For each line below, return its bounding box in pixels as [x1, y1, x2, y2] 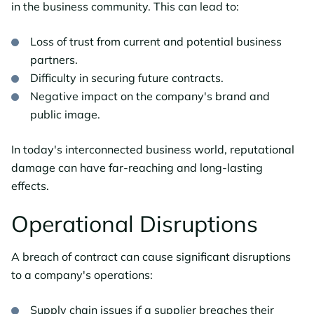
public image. [30, 107, 100, 122]
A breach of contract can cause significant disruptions [11, 250, 291, 264]
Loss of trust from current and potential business [30, 34, 282, 49]
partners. [30, 53, 78, 67]
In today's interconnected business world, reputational [11, 142, 294, 157]
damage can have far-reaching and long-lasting [11, 161, 263, 175]
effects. [11, 179, 49, 193]
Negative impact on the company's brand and [30, 89, 270, 104]
